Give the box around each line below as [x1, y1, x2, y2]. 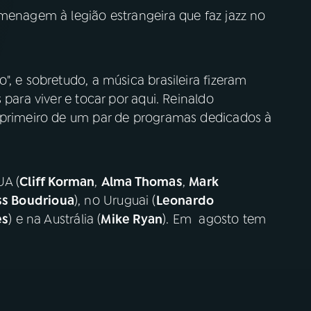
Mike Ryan [101, 211, 163, 228]
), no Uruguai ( [74, 192, 156, 209]
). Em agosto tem [162, 211, 267, 228]
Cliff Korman [19, 174, 95, 190]
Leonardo [155, 192, 215, 209]
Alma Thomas [101, 174, 183, 190]
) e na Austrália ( [8, 211, 101, 228]
